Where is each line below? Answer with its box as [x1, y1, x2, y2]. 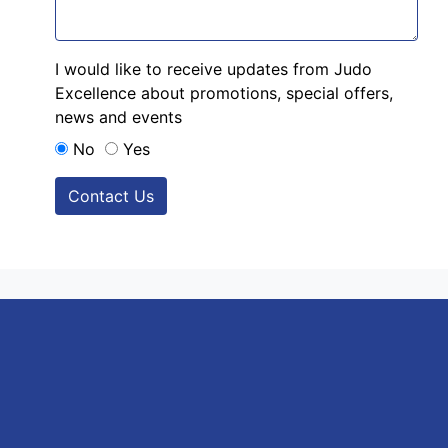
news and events [55, 107, 187, 128]
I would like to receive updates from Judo [55, 59, 372, 80]
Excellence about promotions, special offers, [55, 83, 393, 104]
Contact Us [68, 186, 154, 207]
